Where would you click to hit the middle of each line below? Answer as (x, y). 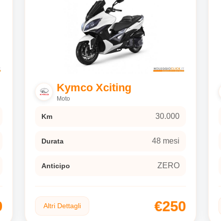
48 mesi (166, 141)
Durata (53, 141)
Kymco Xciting (94, 88)
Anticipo (56, 166)
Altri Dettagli (62, 206)
